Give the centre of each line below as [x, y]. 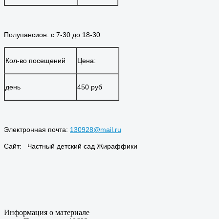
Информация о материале [47, 212]
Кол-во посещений [35, 60]
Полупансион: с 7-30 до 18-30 [53, 34]
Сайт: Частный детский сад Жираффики [71, 146]
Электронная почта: [37, 129]
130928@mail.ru [96, 129]
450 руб [90, 87]
